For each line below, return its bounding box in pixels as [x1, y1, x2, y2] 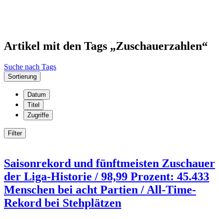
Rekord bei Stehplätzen [4, 196, 121, 209]
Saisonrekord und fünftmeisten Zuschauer [4, 156, 215, 170]
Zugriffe [27, 111, 49, 119]
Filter [8, 129, 22, 137]
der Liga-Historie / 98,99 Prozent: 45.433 [4, 170, 209, 183]
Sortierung [8, 72, 37, 80]
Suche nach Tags [4, 62, 56, 71]
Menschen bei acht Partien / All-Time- [4, 183, 196, 196]
